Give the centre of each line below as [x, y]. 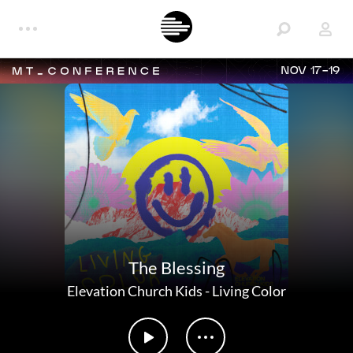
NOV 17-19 [311, 71]
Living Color [249, 291]
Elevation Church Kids [135, 291]
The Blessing [176, 268]
